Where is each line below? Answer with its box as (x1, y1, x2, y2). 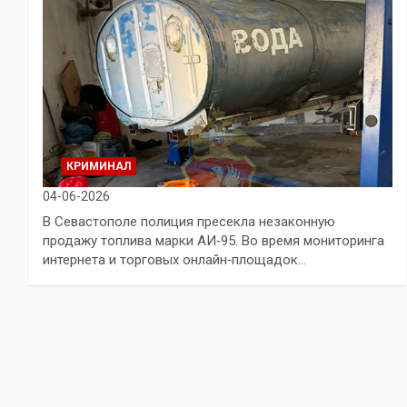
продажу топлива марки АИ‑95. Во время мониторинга (43, 232, 384, 249)
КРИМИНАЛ (66, 159, 131, 173)
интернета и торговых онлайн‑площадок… (43, 251, 306, 268)
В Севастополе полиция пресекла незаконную (43, 213, 335, 230)
